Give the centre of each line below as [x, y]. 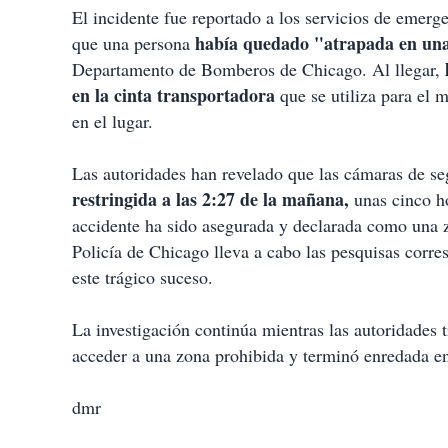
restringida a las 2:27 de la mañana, [210, 199]
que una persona [133, 43]
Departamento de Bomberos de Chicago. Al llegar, [258, 69]
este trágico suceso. [142, 277]
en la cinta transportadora [173, 95]
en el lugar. [112, 121]
